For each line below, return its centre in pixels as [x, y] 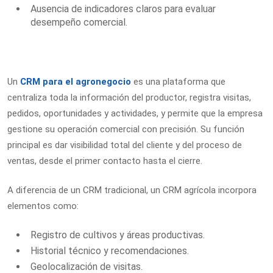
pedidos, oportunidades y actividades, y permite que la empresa [135, 113]
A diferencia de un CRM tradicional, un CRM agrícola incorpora [132, 190]
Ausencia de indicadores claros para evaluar [123, 9]
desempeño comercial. [79, 23]
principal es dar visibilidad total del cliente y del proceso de [125, 145]
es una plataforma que [179, 81]
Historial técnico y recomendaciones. [110, 251]
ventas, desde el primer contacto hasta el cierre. [105, 161]
